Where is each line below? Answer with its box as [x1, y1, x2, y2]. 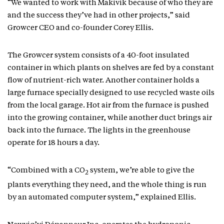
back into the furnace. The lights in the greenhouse [7, 127, 190, 134]
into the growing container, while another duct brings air [7, 114, 212, 122]
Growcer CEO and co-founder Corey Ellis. [7, 24, 153, 32]
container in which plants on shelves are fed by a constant [7, 64, 214, 72]
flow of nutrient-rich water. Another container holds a [7, 77, 199, 84]
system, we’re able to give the [88, 167, 194, 174]
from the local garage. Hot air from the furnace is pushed [7, 102, 209, 109]
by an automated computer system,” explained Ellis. [7, 194, 196, 201]
